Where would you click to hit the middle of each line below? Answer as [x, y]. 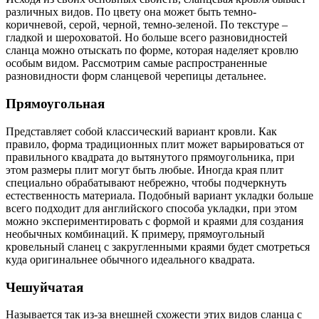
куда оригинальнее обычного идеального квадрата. [130, 259]
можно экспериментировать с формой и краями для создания [155, 221]
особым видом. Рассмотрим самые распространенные [136, 63]
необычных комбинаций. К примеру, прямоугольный [135, 234]
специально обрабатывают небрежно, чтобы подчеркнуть [146, 182]
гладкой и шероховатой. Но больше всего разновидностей [147, 38]
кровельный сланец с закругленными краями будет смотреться [158, 246]
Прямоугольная [55, 104]
